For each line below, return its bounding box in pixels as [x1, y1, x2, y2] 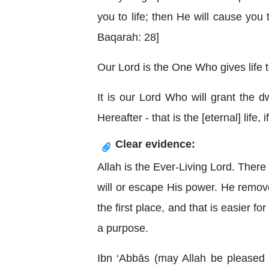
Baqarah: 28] [97, 31, 159, 43]
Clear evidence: [115, 138, 195, 150]
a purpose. [97, 222, 148, 234]
